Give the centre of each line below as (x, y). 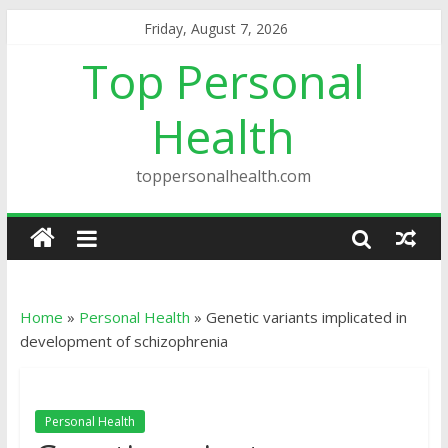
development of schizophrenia (123, 341)
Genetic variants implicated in (306, 317)
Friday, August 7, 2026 (216, 28)
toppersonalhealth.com (224, 176)
